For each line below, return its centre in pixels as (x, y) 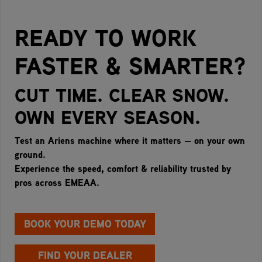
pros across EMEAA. (57, 182)
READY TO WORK (106, 37)
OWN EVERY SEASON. (108, 117)
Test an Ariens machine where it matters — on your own (130, 140)
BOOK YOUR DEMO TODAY (85, 223)
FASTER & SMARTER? (130, 65)
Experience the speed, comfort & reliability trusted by (123, 168)
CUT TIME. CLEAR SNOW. (122, 95)
